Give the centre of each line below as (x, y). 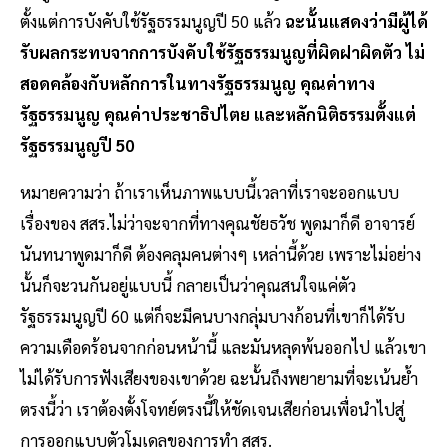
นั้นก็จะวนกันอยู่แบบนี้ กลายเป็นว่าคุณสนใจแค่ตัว (188, 285)
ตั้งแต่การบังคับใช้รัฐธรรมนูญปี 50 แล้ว (152, 21)
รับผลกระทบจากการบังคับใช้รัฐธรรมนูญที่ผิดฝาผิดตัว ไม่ (222, 52)
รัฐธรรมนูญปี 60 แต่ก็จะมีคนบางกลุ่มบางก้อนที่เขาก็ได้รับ (212, 316)
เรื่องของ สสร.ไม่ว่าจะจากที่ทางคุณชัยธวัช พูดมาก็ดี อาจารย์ (217, 223)
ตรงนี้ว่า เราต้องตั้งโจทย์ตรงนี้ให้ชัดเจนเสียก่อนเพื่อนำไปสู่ (212, 409)
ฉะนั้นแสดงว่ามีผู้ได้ (356, 21)
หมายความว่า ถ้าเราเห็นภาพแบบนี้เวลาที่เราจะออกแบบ (209, 192)
